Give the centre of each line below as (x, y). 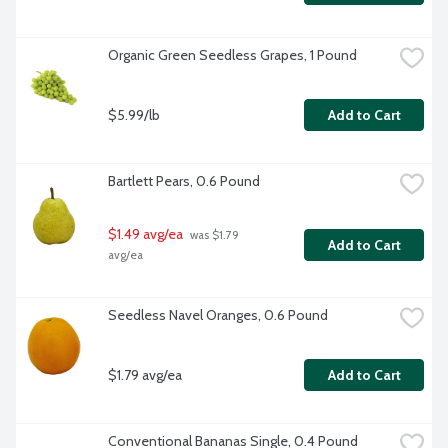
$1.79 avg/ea (145, 374)
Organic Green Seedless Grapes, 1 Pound (232, 55)
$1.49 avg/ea (145, 234)
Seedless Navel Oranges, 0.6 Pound (218, 315)
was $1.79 (213, 235)
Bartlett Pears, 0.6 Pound (184, 181)
